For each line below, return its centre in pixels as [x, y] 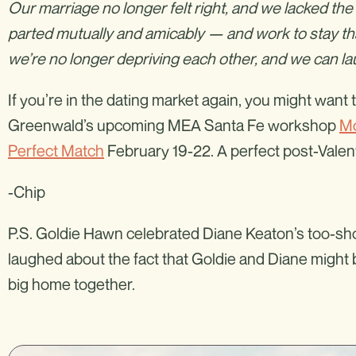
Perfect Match [56, 151]
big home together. [73, 284]
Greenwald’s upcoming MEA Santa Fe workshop [174, 125]
